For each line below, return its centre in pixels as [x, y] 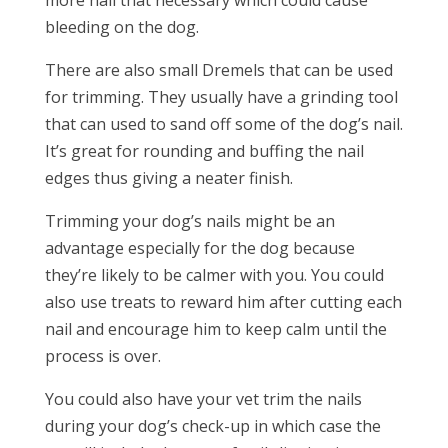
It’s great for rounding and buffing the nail [204, 151]
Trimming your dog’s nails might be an [189, 221]
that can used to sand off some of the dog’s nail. [223, 124]
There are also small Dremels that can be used [218, 70]
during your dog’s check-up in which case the [212, 426]
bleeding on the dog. [121, 27]
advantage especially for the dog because [199, 248]
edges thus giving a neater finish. [168, 178]
